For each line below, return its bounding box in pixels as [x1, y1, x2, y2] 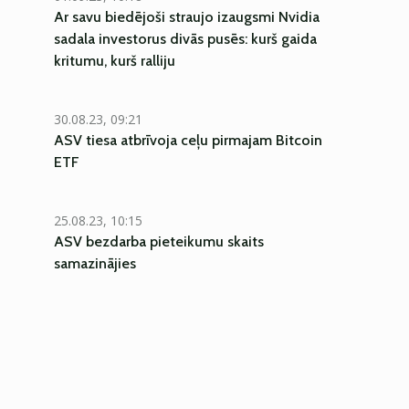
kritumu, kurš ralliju [54, 52, 175, 69]
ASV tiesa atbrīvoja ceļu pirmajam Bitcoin [54, 131, 322, 149]
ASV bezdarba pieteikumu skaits [54, 233, 264, 250]
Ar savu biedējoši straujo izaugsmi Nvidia [54, 8, 320, 26]
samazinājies [54, 255, 136, 272]
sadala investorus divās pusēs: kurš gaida [54, 30, 317, 47]
